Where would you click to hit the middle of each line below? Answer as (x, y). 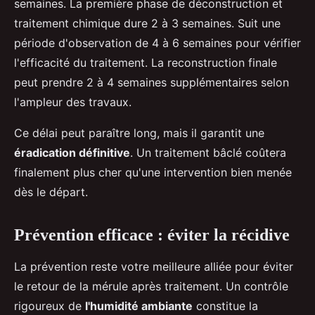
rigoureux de (50, 306)
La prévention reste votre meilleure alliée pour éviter (154, 266)
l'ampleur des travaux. (73, 102)
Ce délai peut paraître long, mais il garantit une (139, 133)
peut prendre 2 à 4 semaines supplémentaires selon (152, 82)
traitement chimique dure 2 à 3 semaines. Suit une (147, 23)
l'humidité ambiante (139, 306)
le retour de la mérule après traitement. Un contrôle (151, 286)
